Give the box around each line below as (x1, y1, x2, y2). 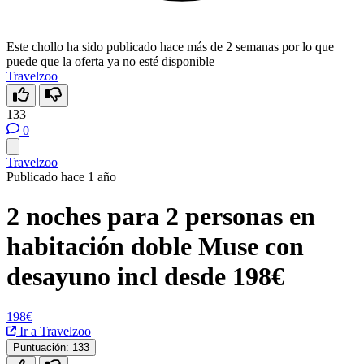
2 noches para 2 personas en (6, 201, 315, 232)
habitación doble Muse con (6, 232, 304, 262)
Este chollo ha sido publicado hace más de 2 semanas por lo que (6, 40, 334, 54)
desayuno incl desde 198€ (6, 262, 284, 292)
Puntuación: (13, 340, 69, 353)
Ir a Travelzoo (16, 323, 91, 338)
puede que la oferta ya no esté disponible (6, 54, 214, 68)
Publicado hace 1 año (6, 170, 116, 184)
